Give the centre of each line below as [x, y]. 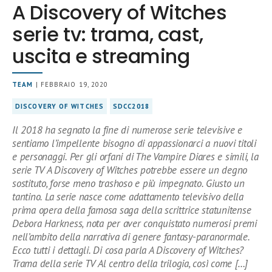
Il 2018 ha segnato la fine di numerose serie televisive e [127, 130]
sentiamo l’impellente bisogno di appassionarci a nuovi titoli [134, 144]
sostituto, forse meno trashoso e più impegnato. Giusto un [128, 184]
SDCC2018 [131, 107]
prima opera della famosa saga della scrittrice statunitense [132, 210]
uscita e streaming [101, 56]
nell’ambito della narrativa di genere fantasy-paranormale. [131, 237]
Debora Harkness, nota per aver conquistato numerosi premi [134, 224]
